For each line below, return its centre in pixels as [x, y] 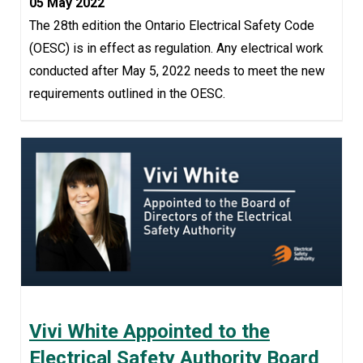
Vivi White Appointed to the [149, 332]
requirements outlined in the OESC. [127, 94]
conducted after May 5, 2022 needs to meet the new [177, 71]
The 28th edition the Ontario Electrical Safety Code [172, 26]
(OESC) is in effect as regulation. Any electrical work [176, 49]
